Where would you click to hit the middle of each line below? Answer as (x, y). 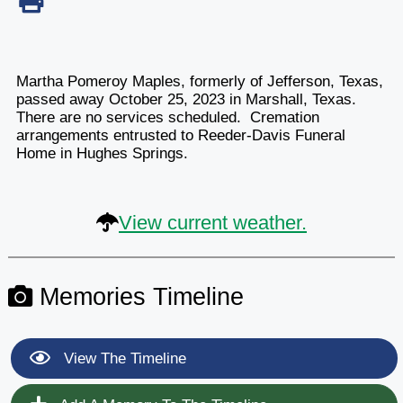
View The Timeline (122, 358)
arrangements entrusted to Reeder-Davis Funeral (180, 135)
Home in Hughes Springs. (102, 153)
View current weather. (213, 222)
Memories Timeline (138, 296)
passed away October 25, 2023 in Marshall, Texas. (186, 99)
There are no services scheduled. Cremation (167, 117)
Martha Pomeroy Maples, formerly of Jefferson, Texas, (199, 81)
